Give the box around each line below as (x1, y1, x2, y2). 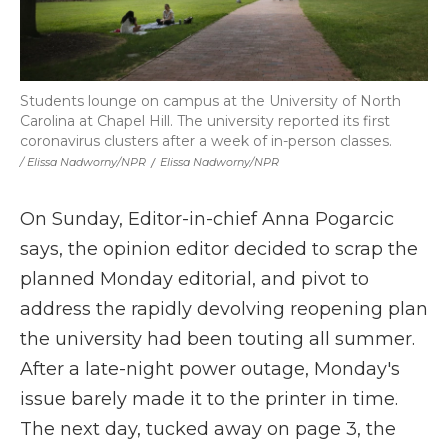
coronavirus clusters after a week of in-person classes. (20, 132, 392, 150)
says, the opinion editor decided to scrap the (20, 238, 418, 260)
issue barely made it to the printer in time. (20, 388, 398, 410)
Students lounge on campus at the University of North (20, 92, 401, 110)
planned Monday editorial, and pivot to (20, 268, 369, 290)
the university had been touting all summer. (20, 328, 415, 350)
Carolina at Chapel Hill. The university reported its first (20, 112, 390, 130)
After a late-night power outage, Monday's (20, 358, 400, 380)
